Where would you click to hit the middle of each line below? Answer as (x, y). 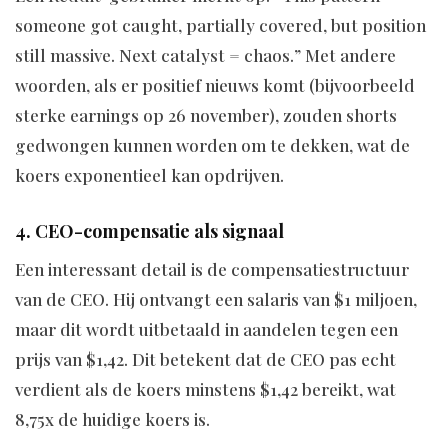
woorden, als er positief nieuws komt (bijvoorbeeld (215, 85)
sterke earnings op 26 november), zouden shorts (206, 115)
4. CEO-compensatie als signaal (149, 231)
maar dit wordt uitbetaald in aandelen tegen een (206, 329)
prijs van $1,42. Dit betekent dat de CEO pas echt (205, 359)
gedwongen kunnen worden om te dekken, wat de (212, 145)
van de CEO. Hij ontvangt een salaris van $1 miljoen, (216, 299)
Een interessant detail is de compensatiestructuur (212, 269)
